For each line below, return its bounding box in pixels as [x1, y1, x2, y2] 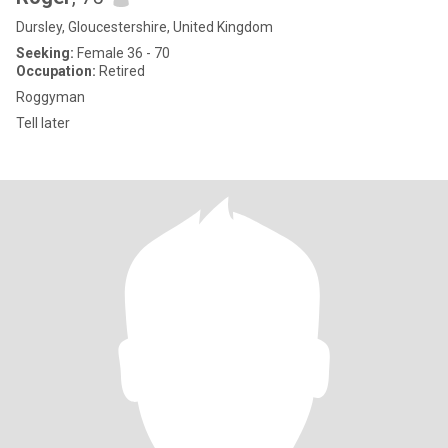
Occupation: [16, 63, 96, 79]
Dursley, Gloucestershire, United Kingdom [16, 19, 273, 35]
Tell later [16, 115, 70, 131]
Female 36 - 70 [74, 45, 170, 61]
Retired [96, 63, 145, 79]
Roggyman [16, 89, 85, 105]
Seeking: [16, 45, 74, 61]
